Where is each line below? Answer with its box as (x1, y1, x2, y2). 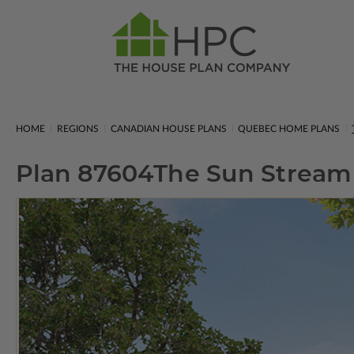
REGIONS (56, 124, 99, 134)
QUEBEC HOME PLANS (238, 124, 341, 134)
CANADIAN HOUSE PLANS (110, 124, 227, 134)
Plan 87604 (16, 159, 153, 188)
